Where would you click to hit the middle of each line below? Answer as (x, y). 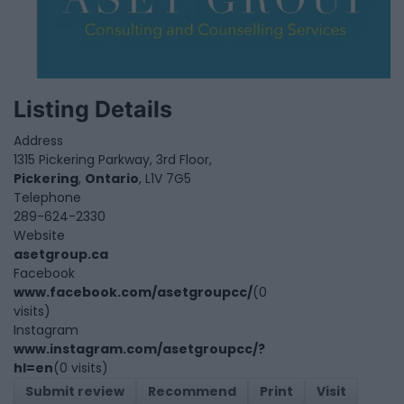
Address (38, 141)
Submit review (75, 392)
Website (39, 236)
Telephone (47, 198)
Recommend (192, 392)
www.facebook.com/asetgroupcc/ (133, 293)
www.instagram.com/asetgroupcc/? (139, 349)
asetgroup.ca (61, 255)
